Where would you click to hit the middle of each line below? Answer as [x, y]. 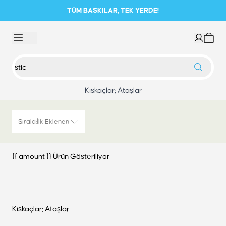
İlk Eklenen [53, 122]
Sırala [27, 122]
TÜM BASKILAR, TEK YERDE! [113, 11]
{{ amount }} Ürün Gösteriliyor [61, 157]
